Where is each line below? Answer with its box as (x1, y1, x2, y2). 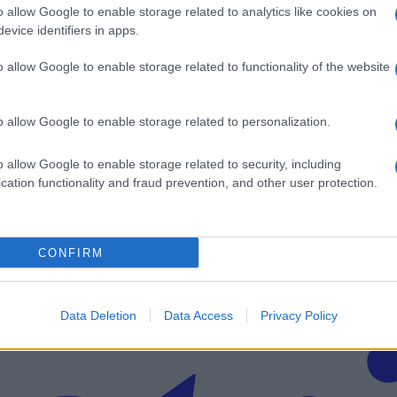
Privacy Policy (260, 308, 338, 323)
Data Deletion (59, 308, 136, 323)
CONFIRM (37, 245, 104, 260)
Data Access (163, 308, 233, 323)
